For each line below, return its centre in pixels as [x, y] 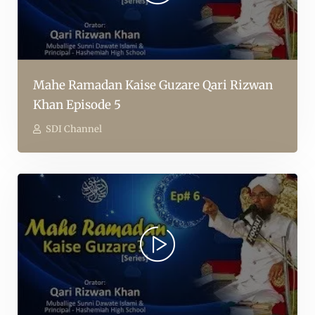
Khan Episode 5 [77, 105]
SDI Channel [74, 129]
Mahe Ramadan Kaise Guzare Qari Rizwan [153, 85]
